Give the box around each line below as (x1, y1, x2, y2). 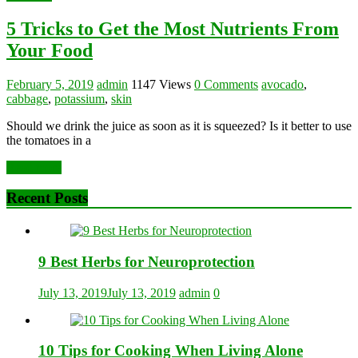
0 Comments (194, 77, 258, 91)
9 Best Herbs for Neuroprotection (38, 253, 255, 270)
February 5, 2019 (6, 77, 93, 91)
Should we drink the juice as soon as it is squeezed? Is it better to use (6, 118, 352, 133)
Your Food (6, 39, 93, 61)
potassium (54, 91, 105, 105)
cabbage (6, 91, 48, 105)
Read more (6, 160, 62, 174)
